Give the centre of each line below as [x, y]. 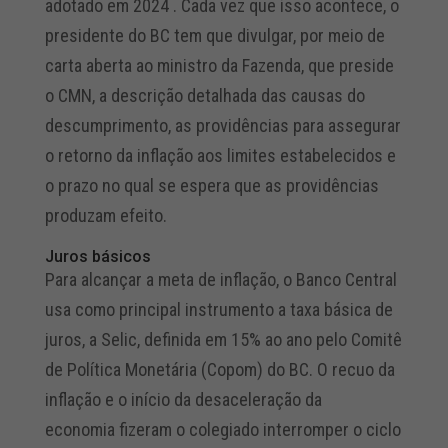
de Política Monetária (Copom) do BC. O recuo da [219, 370]
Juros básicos [97, 257]
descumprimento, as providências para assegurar [222, 126]
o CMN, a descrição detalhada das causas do [204, 96]
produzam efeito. [105, 216]
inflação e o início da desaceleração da [183, 400]
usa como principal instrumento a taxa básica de [218, 310]
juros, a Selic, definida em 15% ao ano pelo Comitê [223, 340]
